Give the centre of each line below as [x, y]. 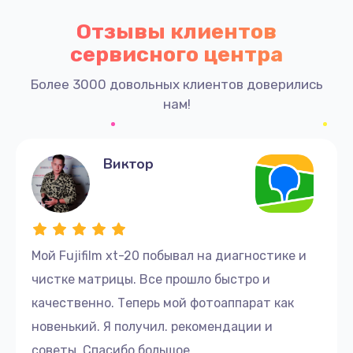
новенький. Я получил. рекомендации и [152, 326]
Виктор [128, 163]
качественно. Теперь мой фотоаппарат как [163, 303]
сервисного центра [176, 54]
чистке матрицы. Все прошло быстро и [151, 279]
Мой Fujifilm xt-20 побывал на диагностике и [169, 255]
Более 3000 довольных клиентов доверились [176, 84]
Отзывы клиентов [176, 31]
